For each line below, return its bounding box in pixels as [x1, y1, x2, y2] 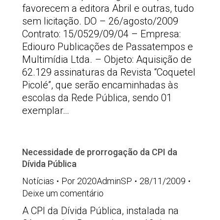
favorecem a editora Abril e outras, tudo [22, 2, 194, 14]
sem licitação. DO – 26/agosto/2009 [22, 15, 178, 27]
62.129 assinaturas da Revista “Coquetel [22, 66, 195, 78]
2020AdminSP [77, 176, 132, 186]
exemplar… [22, 105, 69, 116]
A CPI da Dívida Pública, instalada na [22, 205, 179, 217]
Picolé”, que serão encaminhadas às [22, 79, 178, 91]
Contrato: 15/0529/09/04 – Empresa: [22, 28, 181, 40]
